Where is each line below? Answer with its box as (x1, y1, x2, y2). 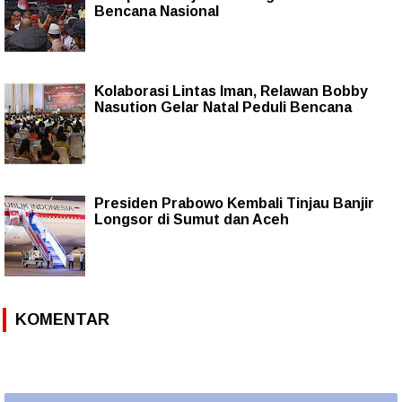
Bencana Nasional (94, 4, 219, 20)
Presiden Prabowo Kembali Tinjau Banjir (94, 196, 374, 212)
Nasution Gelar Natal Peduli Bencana (94, 100, 352, 116)
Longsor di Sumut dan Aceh (94, 212, 289, 228)
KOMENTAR (15, 310, 109, 329)
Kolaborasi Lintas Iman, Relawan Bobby (94, 83, 368, 100)
